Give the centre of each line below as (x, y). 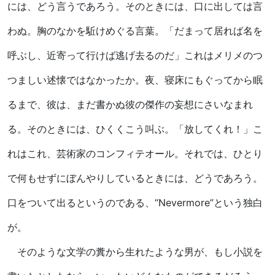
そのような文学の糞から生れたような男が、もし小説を (135, 252)
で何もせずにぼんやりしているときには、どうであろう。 (135, 178)
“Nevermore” (184, 203)
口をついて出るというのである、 (81, 203)
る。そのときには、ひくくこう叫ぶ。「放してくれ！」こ (135, 129)
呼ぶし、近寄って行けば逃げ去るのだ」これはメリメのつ (135, 55)
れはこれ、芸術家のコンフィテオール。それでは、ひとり (135, 153)
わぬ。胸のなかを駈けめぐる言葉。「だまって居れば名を (135, 31)
